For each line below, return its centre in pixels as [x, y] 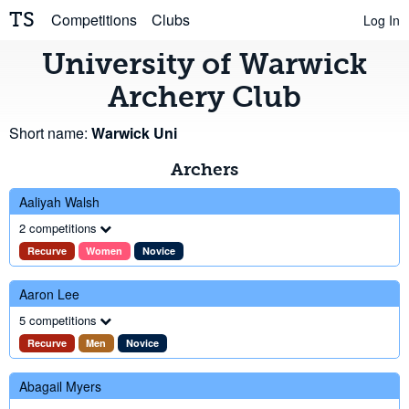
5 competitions [58, 320]
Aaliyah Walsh [59, 202]
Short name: [50, 133]
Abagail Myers [60, 386]
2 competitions [58, 228]
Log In [382, 20]
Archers [204, 169]
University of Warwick [204, 64]
